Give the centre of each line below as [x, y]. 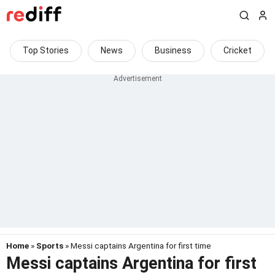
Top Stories [46, 50]
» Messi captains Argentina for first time [137, 246]
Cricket [238, 50]
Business [173, 50]
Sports [50, 246]
